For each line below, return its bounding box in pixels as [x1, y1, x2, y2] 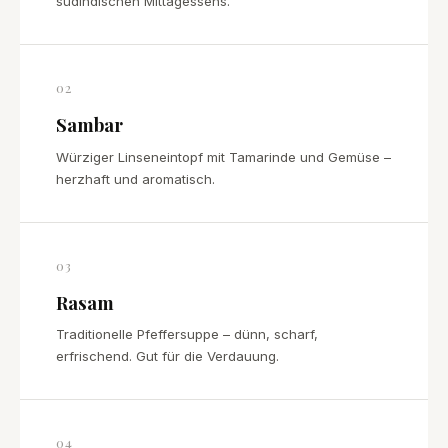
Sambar [56, 112, 123, 138]
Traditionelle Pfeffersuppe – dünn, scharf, [56, 326, 318, 343]
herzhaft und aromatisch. [56, 170, 215, 187]
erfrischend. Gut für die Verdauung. [56, 348, 279, 365]
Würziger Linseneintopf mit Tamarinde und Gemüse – [56, 148, 391, 165]
